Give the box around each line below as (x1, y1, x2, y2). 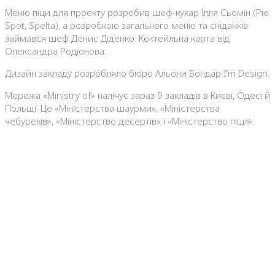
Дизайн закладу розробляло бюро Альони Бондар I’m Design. (5, 67, 269, 80)
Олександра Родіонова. (5, 45, 106, 58)
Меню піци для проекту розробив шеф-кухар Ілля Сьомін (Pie (5, 6, 269, 19)
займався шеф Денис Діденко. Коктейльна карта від (5, 32, 230, 45)
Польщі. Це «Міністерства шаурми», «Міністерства (5, 102, 220, 115)
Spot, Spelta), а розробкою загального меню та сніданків (5, 19, 248, 32)
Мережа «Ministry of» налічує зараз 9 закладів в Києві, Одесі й (5, 89, 270, 102)
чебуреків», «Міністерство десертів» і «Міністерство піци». (5, 115, 254, 128)
